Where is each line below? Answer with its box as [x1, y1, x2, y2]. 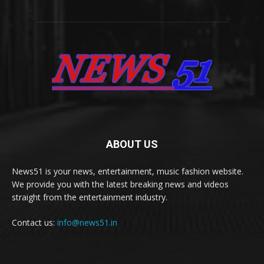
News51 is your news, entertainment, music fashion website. [12, 165, 243, 177]
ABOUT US [106, 137, 158, 150]
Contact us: [12, 216, 57, 228]
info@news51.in [57, 216, 117, 228]
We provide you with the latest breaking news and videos [12, 178, 229, 190]
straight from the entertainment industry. [12, 191, 167, 203]
